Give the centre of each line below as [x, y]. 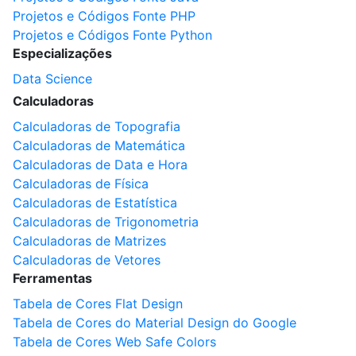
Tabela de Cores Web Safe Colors [114, 342]
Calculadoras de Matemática [99, 145]
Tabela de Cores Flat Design [98, 304]
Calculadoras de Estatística [95, 203]
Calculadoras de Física [81, 184]
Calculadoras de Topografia [97, 126]
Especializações [62, 53]
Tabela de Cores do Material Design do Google [155, 323]
